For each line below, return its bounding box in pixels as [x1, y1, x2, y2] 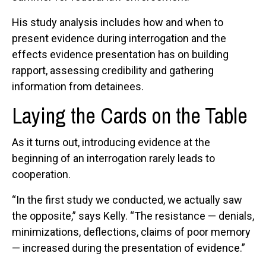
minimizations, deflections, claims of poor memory [12, 226, 251, 239]
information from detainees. [12, 80, 144, 93]
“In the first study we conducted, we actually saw [12, 194, 242, 207]
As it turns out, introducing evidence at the [12, 136, 210, 149]
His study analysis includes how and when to [12, 16, 223, 29]
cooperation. [12, 168, 71, 181]
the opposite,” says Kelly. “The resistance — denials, [12, 210, 254, 223]
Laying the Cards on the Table [12, 102, 248, 131]
